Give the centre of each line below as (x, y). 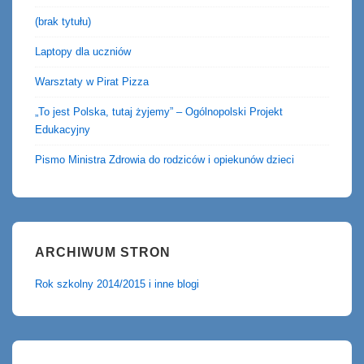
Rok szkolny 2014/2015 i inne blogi (117, 284)
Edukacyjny (63, 129)
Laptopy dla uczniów (83, 51)
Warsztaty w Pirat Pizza (92, 81)
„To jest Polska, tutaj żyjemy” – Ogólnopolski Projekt (159, 111)
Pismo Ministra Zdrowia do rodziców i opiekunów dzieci (165, 159)
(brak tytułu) (63, 21)
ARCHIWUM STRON (103, 252)
